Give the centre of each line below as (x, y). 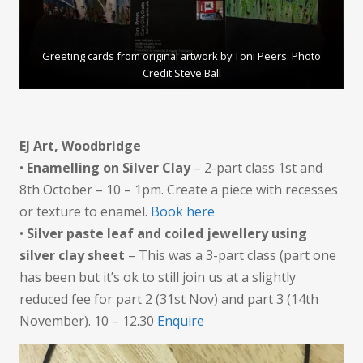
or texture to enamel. (85, 211)
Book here (183, 211)
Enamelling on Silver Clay (109, 167)
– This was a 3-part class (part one (232, 255)
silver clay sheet (74, 255)
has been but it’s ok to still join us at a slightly (158, 277)
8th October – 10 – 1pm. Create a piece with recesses (179, 189)
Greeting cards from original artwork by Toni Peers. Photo (181, 56)
